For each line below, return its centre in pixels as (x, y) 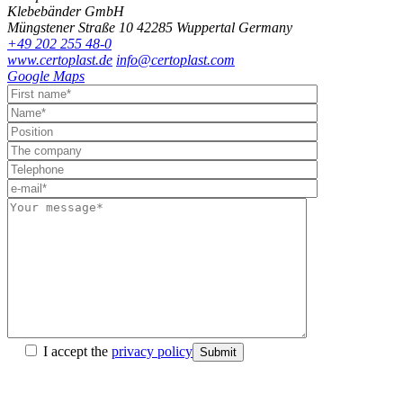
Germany (265, 27)
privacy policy (152, 351)
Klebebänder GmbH (66, 11)
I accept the (77, 351)
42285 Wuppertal (186, 27)
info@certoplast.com (175, 59)
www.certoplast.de (60, 59)
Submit (218, 352)
